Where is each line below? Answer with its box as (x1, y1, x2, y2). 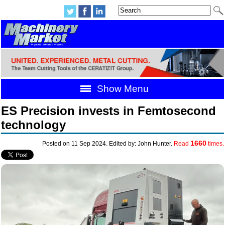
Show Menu (94, 83, 149, 94)
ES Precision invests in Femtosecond (1, 104, 216, 118)
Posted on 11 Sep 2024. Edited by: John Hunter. (42, 140, 174, 148)
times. (206, 140, 224, 148)
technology (1, 118, 66, 132)
